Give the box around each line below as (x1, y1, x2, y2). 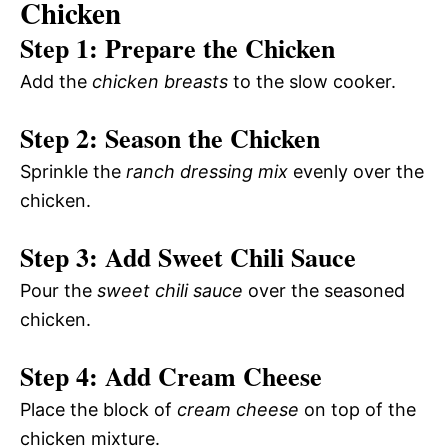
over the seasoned (243, 279, 405, 301)
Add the (20, 70, 92, 92)
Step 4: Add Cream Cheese (20, 356, 322, 395)
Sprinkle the (20, 160, 126, 182)
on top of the (299, 398, 416, 420)
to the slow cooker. (228, 70, 396, 92)
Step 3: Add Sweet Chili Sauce (20, 237, 356, 276)
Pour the (20, 279, 97, 301)
